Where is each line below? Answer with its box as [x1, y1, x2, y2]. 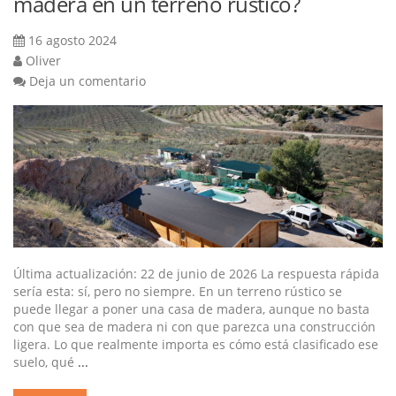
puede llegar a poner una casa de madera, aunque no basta [13, 301, 369, 318]
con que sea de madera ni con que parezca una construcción [13, 318, 376, 336]
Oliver [26, 52, 61, 70]
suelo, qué [13, 354, 78, 371]
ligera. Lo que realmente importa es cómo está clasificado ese [13, 336, 378, 354]
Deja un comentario [29, 72, 146, 90]
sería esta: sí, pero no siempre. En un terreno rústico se [13, 283, 342, 301]
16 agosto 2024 [28, 32, 117, 49]
